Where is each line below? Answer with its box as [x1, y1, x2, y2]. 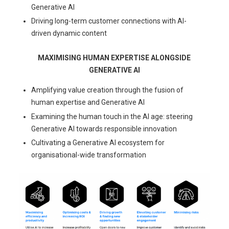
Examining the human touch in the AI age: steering [31, 112, 193, 121]
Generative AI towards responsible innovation [31, 124, 177, 133]
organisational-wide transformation [31, 151, 147, 159]
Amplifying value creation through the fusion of [31, 86, 184, 95]
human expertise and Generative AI [31, 98, 145, 107]
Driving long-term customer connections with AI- [31, 17, 187, 26]
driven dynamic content [31, 29, 107, 38]
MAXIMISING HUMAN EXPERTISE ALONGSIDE [38, 54, 191, 62]
